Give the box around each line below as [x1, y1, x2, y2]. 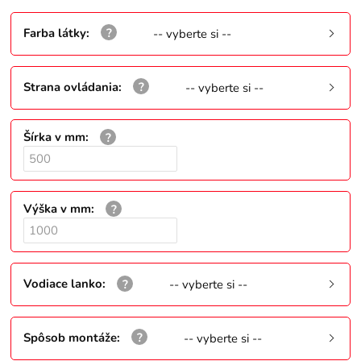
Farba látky [23, 24, 87, 41]
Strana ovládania [23, 78, 119, 95]
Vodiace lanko [23, 275, 103, 292]
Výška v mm [23, 201, 92, 218]
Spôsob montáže [23, 329, 118, 346]
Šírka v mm [23, 129, 86, 146]
